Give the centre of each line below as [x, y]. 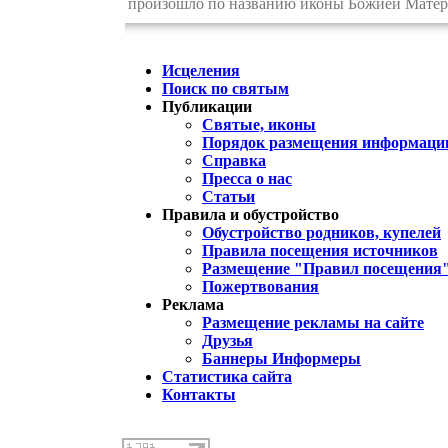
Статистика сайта [227, 377]
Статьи [228, 197]
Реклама [193, 305]
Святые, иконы [259, 125]
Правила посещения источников [320, 251]
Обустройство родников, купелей [321, 233]
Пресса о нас [247, 179]
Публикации [207, 107]
